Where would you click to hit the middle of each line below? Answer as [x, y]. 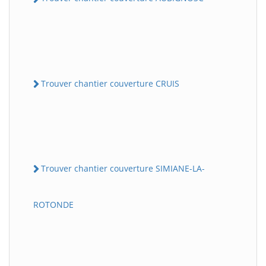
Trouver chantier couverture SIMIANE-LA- [123, 168]
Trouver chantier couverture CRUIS [110, 83]
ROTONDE [53, 205]
